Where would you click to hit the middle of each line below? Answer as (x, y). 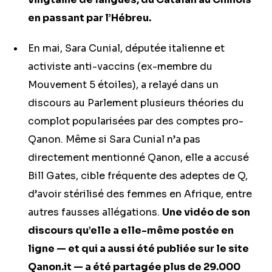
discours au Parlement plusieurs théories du (136, 103)
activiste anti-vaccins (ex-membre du (120, 66)
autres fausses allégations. (95, 212)
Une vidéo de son (206, 212)
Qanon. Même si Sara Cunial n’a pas (114, 139)
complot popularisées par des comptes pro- (136, 121)
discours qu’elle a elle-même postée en (131, 230)
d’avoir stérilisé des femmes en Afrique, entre (140, 194)
